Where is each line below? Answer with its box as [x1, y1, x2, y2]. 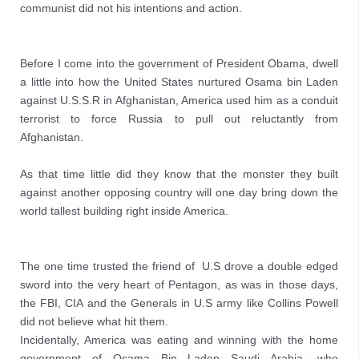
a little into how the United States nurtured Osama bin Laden [20, 75, 338, 88]
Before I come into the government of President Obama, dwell [20, 57, 338, 70]
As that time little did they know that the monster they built [20, 167, 338, 180]
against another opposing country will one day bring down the [20, 186, 338, 199]
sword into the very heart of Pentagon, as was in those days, [20, 278, 338, 291]
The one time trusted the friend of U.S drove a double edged [20, 260, 338, 272]
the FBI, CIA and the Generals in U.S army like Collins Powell [20, 296, 338, 309]
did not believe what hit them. [20, 315, 168, 328]
